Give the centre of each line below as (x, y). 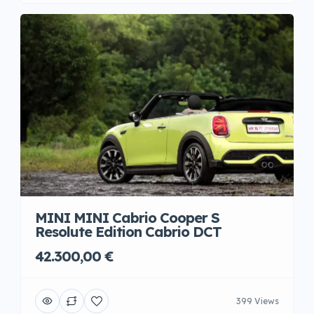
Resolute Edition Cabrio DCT (128, 232)
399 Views (258, 301)
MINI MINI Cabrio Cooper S (127, 218)
